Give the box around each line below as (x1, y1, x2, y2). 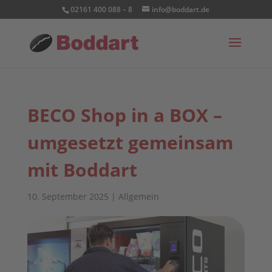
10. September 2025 (27, 191, 109, 202)
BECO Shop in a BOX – (27, 103, 222, 127)
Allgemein (118, 191, 159, 202)
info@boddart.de (152, 4, 210, 15)
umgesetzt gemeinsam (27, 130, 233, 155)
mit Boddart (27, 157, 137, 182)
